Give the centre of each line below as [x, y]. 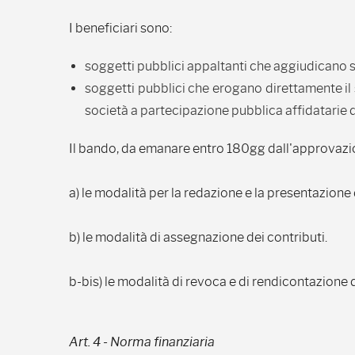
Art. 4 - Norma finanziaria [142, 342]
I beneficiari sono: [120, 28]
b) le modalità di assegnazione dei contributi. [198, 237]
